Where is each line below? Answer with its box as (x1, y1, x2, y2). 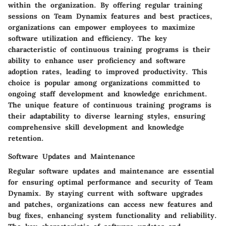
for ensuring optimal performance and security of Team (8, 178, 213, 187)
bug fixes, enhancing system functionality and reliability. (8, 211, 217, 220)
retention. (8, 134, 44, 143)
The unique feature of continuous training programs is (8, 100, 211, 110)
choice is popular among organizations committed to (8, 78, 200, 88)
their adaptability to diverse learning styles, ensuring (8, 111, 205, 121)
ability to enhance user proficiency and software (8, 56, 186, 66)
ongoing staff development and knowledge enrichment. (8, 89, 207, 99)
